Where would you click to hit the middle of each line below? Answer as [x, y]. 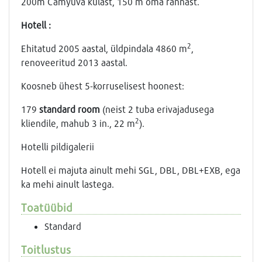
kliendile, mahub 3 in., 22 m [78, 123]
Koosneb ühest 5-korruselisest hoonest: [103, 86]
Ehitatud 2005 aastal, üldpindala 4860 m [104, 49]
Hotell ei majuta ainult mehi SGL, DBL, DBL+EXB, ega [131, 170]
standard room [70, 109]
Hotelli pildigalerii [58, 147]
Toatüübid [47, 208]
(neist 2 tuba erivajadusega [157, 109]
